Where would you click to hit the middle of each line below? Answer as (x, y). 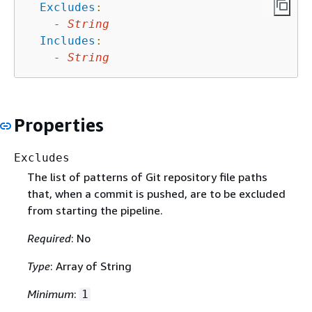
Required (49, 239)
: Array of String (91, 266)
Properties (59, 125)
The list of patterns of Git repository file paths (147, 177)
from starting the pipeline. (95, 211)
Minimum (50, 294)
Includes (68, 40)
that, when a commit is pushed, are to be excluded (156, 194)
